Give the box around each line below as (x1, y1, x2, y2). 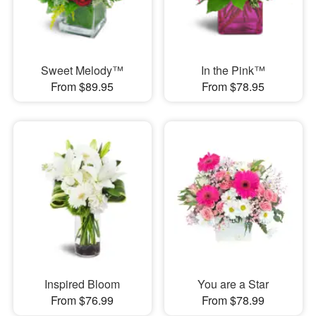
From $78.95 (202, 78, 265, 95)
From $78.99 (202, 292, 265, 309)
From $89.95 (51, 78, 114, 95)
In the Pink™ (201, 61, 266, 78)
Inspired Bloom (44, 276, 121, 293)
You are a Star (197, 276, 269, 293)
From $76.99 (51, 292, 114, 309)
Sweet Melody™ (41, 61, 124, 78)
